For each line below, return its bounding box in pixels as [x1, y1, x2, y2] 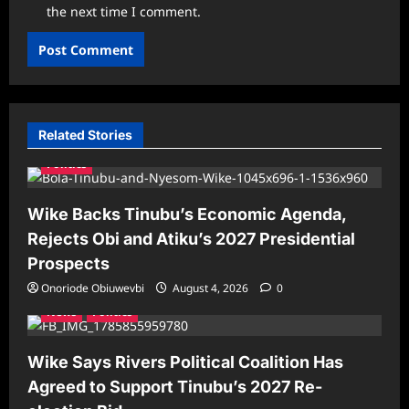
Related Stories [38, 127, 132, 143]
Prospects [27, 254, 110, 274]
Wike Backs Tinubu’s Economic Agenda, [27, 204, 346, 225]
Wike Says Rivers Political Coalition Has [27, 352, 343, 372]
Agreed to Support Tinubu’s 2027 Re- [27, 377, 322, 397]
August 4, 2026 [170, 280, 251, 297]
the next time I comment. [47, 3, 201, 21]
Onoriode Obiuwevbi [41, 280, 144, 297]
